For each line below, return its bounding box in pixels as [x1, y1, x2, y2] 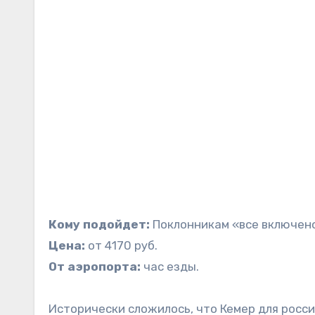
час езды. [141, 259, 199, 274]
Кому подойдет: [49, 217, 150, 232]
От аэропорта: [49, 259, 141, 274]
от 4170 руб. [85, 238, 157, 253]
